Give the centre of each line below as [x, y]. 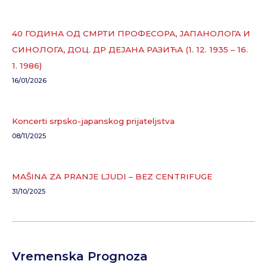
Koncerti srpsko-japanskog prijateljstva [93, 121]
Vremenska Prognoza [80, 256]
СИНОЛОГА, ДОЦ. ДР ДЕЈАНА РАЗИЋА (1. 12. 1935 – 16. [130, 50]
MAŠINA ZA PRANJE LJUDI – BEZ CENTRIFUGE [112, 177]
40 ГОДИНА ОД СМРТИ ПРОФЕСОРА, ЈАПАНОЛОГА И [131, 34]
